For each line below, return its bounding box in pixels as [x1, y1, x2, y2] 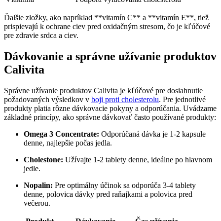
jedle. [24, 164, 40, 173]
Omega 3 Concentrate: [24, 130, 99, 139]
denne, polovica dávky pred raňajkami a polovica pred [24, 190, 192, 199]
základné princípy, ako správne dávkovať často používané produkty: [4, 113, 216, 122]
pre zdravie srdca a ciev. [4, 31, 78, 40]
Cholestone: [24, 155, 63, 164]
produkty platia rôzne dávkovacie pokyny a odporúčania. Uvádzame [4, 104, 217, 113]
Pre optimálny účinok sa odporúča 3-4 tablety [53, 181, 196, 190]
